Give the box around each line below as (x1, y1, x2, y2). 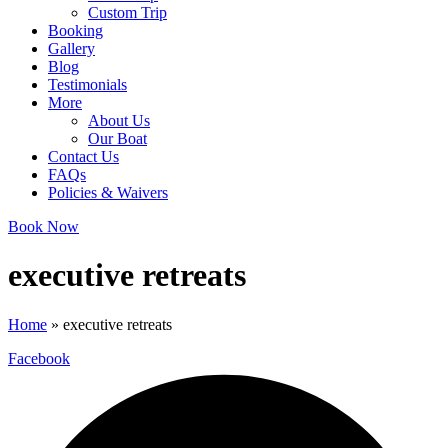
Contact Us (48, 147, 119, 165)
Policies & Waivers (48, 183, 168, 201)
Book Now (8, 217, 79, 235)
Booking (48, 21, 103, 39)
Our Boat (88, 129, 147, 147)
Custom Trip (88, 3, 167, 21)
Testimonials (48, 75, 127, 93)
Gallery (48, 39, 95, 57)
